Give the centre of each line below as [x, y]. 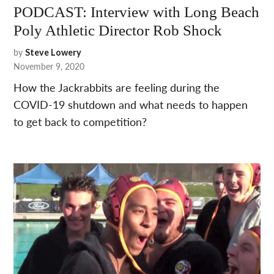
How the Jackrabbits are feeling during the [117, 87]
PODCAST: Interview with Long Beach [137, 12]
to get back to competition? [80, 122]
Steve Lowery [54, 53]
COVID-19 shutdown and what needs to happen [131, 105]
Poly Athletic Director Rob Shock [118, 31]
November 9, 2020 [49, 66]
